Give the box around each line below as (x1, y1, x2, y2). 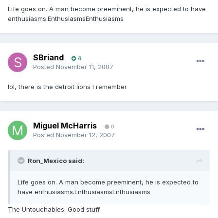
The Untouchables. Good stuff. (8, 205, 101, 214)
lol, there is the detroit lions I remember (8, 83, 127, 91)
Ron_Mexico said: (28, 157, 84, 165)
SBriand (33, 53, 64, 63)
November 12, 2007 (56, 131, 115, 139)
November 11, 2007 (56, 63, 113, 71)
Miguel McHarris (33, 121, 97, 131)
